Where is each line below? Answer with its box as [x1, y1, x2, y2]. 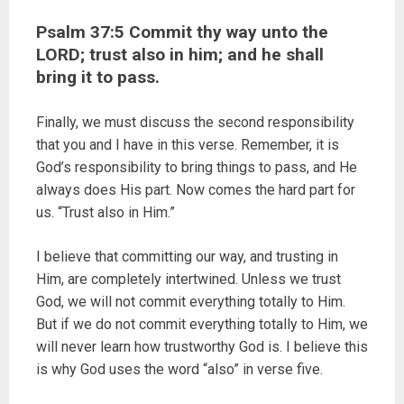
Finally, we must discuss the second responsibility [36, 114, 354, 132]
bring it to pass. [36, 67, 160, 88]
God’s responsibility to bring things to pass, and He [36, 159, 357, 177]
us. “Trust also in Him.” [36, 204, 175, 222]
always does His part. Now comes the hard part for [36, 181, 355, 199]
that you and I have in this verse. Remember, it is [36, 136, 339, 154]
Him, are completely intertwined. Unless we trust [36, 271, 341, 289]
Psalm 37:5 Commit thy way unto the [36, 22, 328, 43]
